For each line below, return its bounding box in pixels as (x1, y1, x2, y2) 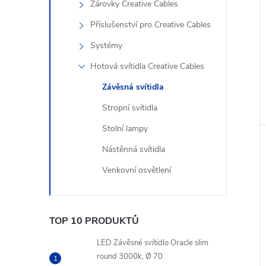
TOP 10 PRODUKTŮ (49, 214, 139, 227)
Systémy (90, 40, 122, 51)
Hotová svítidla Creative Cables (90, 61, 204, 72)
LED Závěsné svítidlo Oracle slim (97, 237, 208, 248)
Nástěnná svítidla (102, 144, 165, 155)
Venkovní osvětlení (102, 164, 171, 176)
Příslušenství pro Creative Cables (90, 19, 211, 30)
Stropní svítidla (102, 102, 157, 113)
